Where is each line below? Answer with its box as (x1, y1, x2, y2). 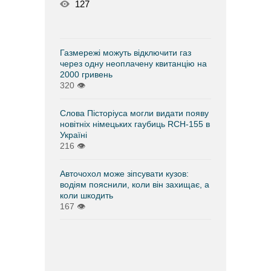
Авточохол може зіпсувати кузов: (60, 168, 189, 178)
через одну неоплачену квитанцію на (60, 58, 207, 68)
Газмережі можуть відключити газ (60, 47, 191, 57)
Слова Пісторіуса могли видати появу (60, 108, 209, 118)
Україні (60, 129, 87, 140)
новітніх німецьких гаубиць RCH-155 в (60, 119, 210, 129)
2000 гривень (60, 69, 113, 79)
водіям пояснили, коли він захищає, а (60, 179, 209, 189)
